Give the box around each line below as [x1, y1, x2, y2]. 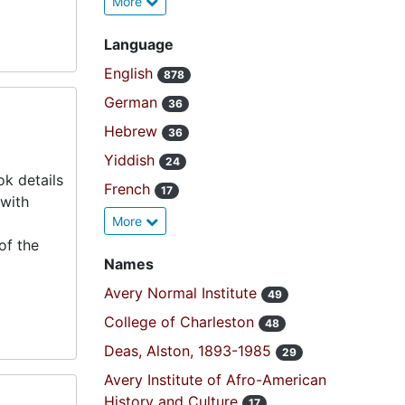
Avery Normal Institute [103, 284, 261, 302]
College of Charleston [103, 313, 259, 331]
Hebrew [103, 122, 162, 140]
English [103, 64, 157, 82]
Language [103, 35, 174, 53]
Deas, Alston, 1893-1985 [103, 342, 276, 360]
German [103, 93, 162, 111]
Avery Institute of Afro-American [103, 371, 326, 389]
